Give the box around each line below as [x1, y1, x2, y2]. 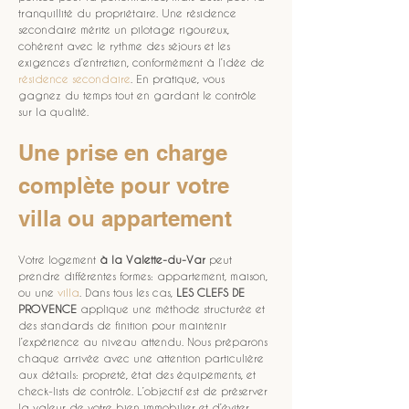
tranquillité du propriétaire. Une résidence [18, 6, 240, 19]
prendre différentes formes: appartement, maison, [18, 269, 271, 282]
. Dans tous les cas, [79, 286, 176, 299]
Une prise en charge [18, 140, 234, 165]
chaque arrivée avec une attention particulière [18, 351, 267, 364]
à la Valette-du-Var [100, 253, 205, 266]
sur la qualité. [18, 105, 89, 118]
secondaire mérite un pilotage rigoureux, [18, 23, 233, 36]
